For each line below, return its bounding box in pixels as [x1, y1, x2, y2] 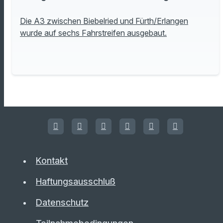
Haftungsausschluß [36, 176, 115, 187]
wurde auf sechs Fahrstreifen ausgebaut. [20, 28, 167, 38]
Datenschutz [36, 197, 89, 208]
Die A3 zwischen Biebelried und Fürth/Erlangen [20, 16, 188, 26]
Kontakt [36, 155, 68, 166]
